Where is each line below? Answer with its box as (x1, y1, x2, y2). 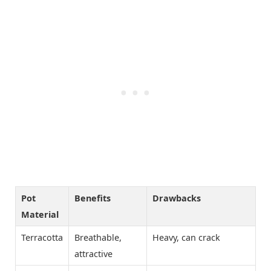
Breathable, (74, 232, 122, 244)
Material (21, 209, 59, 221)
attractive (74, 248, 113, 260)
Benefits (74, 192, 111, 204)
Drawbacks (152, 192, 201, 204)
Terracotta (21, 232, 63, 244)
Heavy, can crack (152, 232, 220, 244)
